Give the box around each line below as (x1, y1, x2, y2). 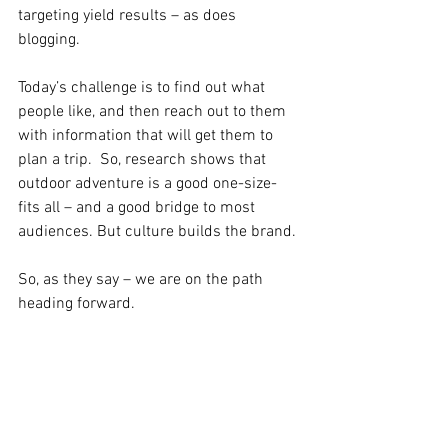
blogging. (18, 30, 84, 50)
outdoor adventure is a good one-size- (18, 174, 277, 194)
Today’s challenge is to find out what (18, 78, 269, 98)
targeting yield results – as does (18, 6, 240, 26)
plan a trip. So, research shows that (18, 150, 270, 170)
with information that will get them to (18, 126, 277, 146)
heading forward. (18, 294, 135, 314)
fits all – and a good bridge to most (18, 198, 259, 218)
